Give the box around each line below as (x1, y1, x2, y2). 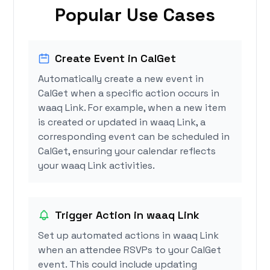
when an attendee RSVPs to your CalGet (38, 243, 222, 257)
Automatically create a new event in (38, 72, 204, 86)
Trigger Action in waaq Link (55, 208, 200, 222)
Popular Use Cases (55, 3, 215, 27)
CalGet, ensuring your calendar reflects (38, 145, 216, 158)
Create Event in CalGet (55, 51, 177, 66)
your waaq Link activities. (38, 159, 155, 172)
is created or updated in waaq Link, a (38, 116, 206, 129)
